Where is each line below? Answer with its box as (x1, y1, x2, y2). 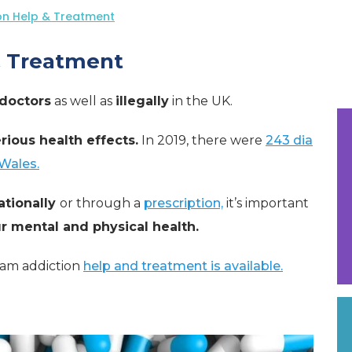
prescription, (144, 196, 223, 211)
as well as (51, 93, 115, 108)
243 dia (266, 133, 313, 148)
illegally (115, 93, 169, 108)
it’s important (223, 196, 309, 211)
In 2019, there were (138, 133, 266, 148)
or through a (60, 196, 144, 211)
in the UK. (169, 93, 233, 108)
